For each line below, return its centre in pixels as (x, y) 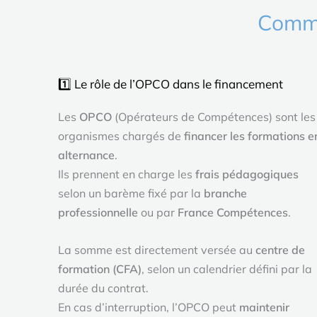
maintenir (264, 307)
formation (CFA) (100, 269)
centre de (280, 249)
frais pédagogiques (247, 174)
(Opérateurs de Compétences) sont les (214, 116)
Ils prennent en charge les (127, 174)
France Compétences (233, 212)
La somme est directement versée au (157, 249)
